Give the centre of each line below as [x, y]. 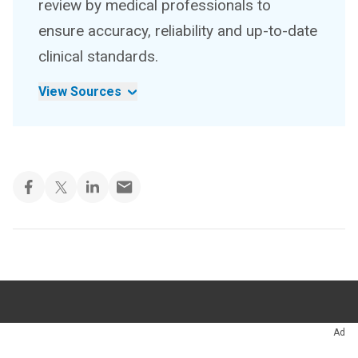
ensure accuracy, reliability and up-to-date [178, 31]
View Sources [80, 92]
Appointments [116, 335]
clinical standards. [98, 57]
